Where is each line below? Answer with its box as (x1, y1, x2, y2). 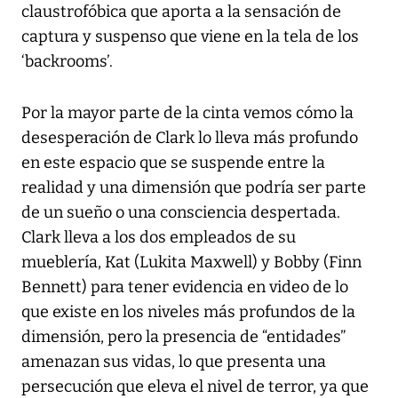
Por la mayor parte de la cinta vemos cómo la (21, 103, 354, 123)
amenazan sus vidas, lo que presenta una (21, 352, 326, 372)
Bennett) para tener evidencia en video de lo (21, 277, 348, 298)
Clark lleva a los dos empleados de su (21, 227, 296, 248)
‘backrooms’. (21, 52, 113, 72)
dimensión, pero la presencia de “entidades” (21, 327, 346, 347)
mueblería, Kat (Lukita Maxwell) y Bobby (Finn (21, 252, 362, 273)
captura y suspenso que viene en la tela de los (21, 27, 359, 47)
